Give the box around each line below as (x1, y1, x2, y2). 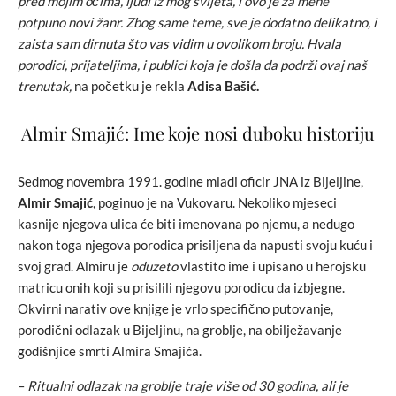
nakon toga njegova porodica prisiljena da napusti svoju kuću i (18, 237, 373, 253)
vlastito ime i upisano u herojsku (178, 258, 366, 274)
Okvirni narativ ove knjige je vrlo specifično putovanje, (18, 301, 333, 316)
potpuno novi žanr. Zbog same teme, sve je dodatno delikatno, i (18, 14, 377, 30)
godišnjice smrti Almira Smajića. (18, 343, 202, 359)
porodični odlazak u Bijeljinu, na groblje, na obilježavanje (18, 322, 342, 338)
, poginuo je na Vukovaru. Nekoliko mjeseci (93, 194, 337, 210)
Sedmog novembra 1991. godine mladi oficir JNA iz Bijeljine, (18, 173, 363, 189)
